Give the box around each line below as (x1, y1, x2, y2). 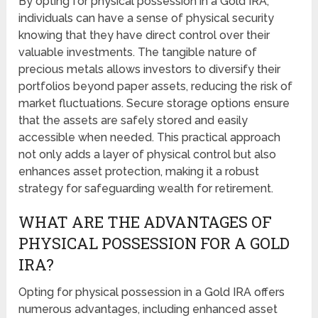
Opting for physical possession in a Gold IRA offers (18, 285, 285, 299)
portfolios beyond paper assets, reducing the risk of (18, 79, 293, 93)
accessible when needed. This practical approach (18, 130, 281, 144)
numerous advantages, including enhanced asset (18, 302, 278, 316)
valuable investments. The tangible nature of (18, 45, 258, 59)
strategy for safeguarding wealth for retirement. (18, 181, 274, 195)
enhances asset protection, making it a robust (18, 164, 260, 178)
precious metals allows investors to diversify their (18, 62, 281, 76)
